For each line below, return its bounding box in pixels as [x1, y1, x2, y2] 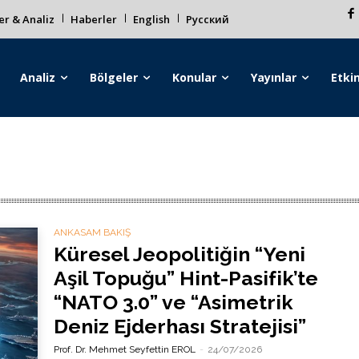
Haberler [71, 12, 117, 26]
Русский [186, 12, 229, 26]
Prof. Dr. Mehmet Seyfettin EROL [53, 344, 196, 355]
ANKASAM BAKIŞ [53, 227, 131, 238]
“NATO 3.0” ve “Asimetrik [53, 290, 293, 314]
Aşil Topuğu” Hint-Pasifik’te [53, 266, 318, 290]
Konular [172, 70, 217, 85]
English [133, 12, 170, 26]
